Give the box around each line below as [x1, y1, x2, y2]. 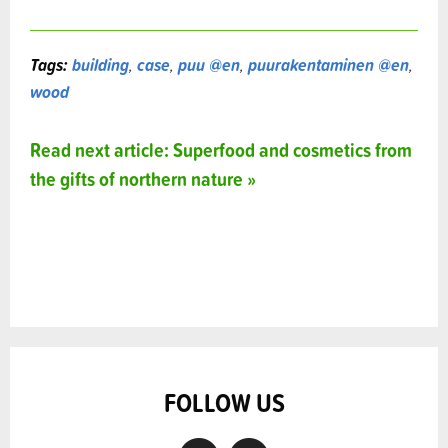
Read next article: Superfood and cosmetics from [30, 135, 412, 165]
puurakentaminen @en [248, 52, 409, 78]
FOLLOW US [163, 384, 285, 422]
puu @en [178, 52, 240, 78]
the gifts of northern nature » [30, 164, 256, 194]
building [72, 52, 129, 78]
